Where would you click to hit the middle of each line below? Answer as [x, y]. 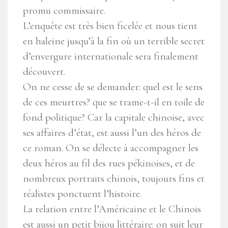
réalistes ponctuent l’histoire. [82, 194]
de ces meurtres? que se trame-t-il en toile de [114, 102]
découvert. [44, 72]
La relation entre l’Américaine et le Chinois [112, 209]
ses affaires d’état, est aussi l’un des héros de [112, 133]
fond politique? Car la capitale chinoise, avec [114, 118]
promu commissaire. [64, 11]
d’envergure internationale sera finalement [111, 56]
